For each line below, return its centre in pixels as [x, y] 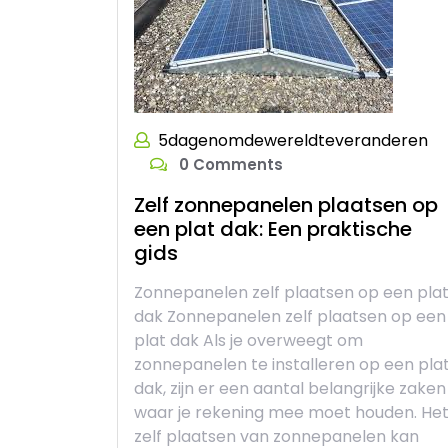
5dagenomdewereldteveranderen [293, 140]
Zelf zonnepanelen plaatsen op [286, 205]
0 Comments [229, 164]
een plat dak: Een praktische [273, 229]
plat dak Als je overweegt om [248, 340]
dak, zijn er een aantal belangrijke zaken [290, 388]
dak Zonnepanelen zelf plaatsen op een [290, 316]
